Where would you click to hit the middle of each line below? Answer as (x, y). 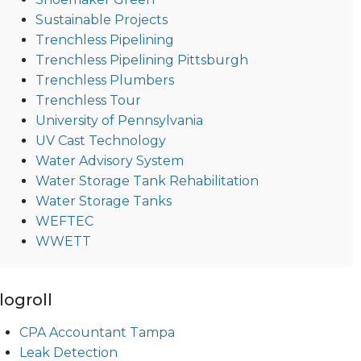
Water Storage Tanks (103, 201)
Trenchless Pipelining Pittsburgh (141, 60)
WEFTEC (64, 221)
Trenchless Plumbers (104, 80)
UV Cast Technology (100, 140)
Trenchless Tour (88, 100)
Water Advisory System (109, 160)
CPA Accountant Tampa (97, 332)
